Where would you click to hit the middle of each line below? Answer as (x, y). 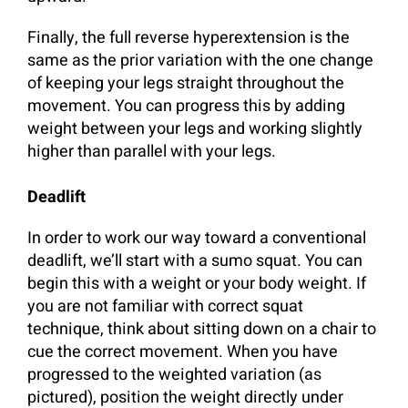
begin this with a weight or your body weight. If (197, 283)
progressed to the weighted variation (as (174, 374)
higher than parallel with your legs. (152, 151)
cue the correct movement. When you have (183, 352)
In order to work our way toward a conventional (197, 238)
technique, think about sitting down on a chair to (202, 329)
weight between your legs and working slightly (195, 128)
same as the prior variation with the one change (200, 60)
